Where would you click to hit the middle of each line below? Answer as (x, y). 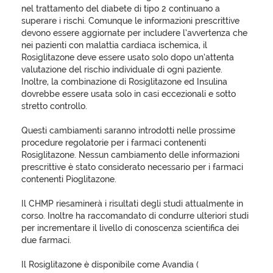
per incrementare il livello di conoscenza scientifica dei (130, 228)
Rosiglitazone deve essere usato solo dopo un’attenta (128, 57)
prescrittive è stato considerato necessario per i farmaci (132, 167)
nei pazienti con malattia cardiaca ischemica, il (114, 45)
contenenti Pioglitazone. (69, 179)
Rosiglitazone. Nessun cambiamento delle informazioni (130, 155)
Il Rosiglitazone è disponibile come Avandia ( (110, 264)
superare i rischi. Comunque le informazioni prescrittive (130, 21)
